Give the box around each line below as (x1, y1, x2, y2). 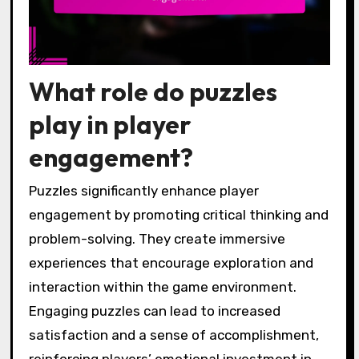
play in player (28, 108, 192, 141)
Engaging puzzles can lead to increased (28, 303, 280, 320)
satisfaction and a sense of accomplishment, (28, 327, 319, 344)
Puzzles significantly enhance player (28, 183, 259, 200)
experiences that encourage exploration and (28, 255, 313, 272)
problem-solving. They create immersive (28, 231, 285, 248)
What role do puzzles (28, 75, 277, 108)
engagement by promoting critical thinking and (28, 207, 329, 224)
